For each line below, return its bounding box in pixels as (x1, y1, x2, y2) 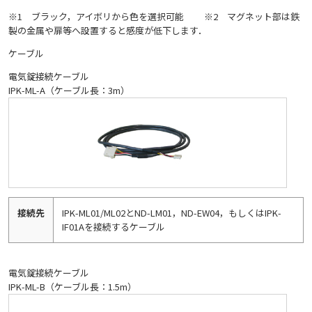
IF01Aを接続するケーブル (62, 220, 165, 234)
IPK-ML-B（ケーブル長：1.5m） (8, 279, 136, 293)
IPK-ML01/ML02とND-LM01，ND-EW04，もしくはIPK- (62, 206, 281, 220)
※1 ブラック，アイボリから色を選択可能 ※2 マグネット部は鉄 (8, 10, 299, 24)
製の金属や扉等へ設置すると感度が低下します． (8, 24, 207, 38)
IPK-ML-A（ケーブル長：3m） (8, 84, 130, 97)
